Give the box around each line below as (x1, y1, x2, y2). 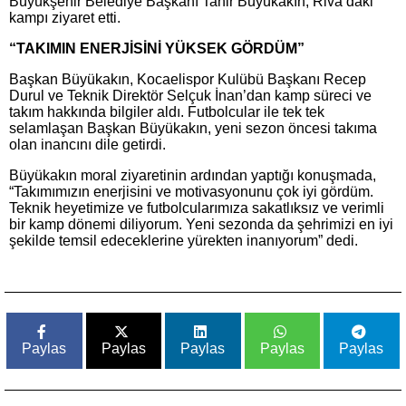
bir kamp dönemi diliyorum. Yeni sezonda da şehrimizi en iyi (9, 217, 393, 232)
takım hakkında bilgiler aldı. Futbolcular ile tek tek (9, 104, 324, 120)
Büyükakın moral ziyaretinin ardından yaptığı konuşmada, (9, 168, 376, 183)
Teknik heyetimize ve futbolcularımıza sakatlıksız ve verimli (9, 200, 384, 216)
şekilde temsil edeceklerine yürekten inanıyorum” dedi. (9, 233, 358, 248)
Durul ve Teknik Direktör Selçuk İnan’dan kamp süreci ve (9, 88, 372, 103)
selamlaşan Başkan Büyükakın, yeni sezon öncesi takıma (9, 121, 377, 136)
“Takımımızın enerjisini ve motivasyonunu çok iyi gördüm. (9, 184, 373, 199)
